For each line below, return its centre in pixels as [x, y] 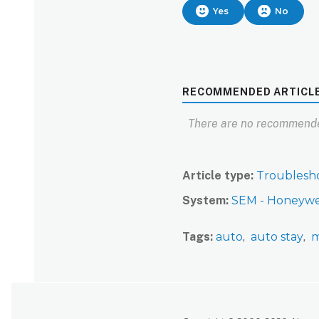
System [204, 201]
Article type [216, 176]
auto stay [277, 237]
